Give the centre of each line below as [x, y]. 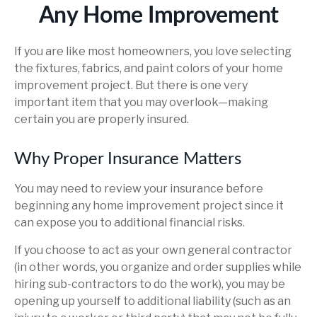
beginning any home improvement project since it [149, 206]
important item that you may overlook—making [141, 102]
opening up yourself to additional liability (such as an [152, 301]
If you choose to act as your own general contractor [153, 250]
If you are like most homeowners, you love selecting [153, 51]
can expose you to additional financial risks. [129, 223]
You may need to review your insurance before [139, 189]
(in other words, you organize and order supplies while [158, 267]
